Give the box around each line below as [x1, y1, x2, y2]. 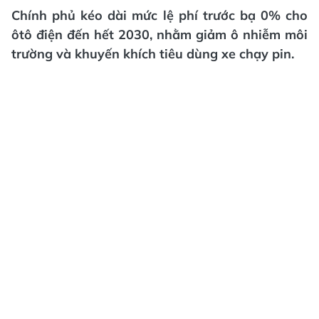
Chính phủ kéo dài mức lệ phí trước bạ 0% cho [11, 7, 308, 23]
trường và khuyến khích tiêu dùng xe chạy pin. [11, 46, 294, 62]
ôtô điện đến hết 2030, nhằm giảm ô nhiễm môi [11, 26, 308, 43]
